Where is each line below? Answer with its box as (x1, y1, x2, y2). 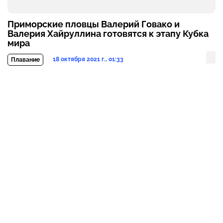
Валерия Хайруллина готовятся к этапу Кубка (7, 28, 209, 39)
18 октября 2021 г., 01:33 (53, 56, 123, 63)
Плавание (11, 56, 40, 64)
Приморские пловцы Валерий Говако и (7, 19, 180, 30)
